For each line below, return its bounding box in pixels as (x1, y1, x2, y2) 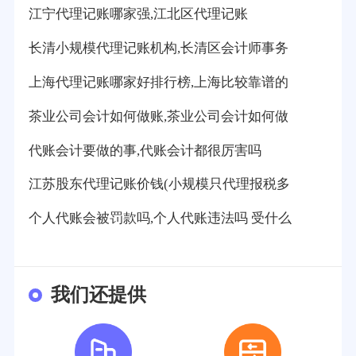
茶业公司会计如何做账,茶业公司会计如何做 (28, 108, 288, 124)
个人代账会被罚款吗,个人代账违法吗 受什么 (28, 211, 292, 226)
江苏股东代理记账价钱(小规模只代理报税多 (28, 176, 290, 192)
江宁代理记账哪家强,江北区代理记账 (28, 6, 248, 21)
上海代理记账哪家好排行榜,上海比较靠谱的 (28, 74, 288, 90)
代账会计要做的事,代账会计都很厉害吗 (28, 142, 261, 158)
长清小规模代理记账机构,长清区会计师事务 (28, 40, 288, 56)
